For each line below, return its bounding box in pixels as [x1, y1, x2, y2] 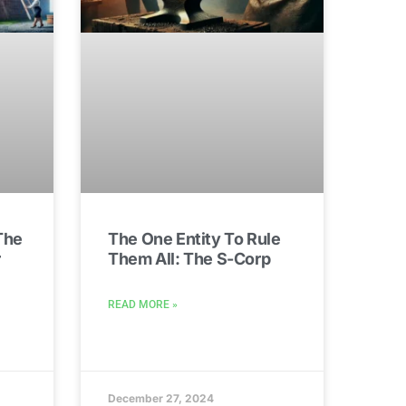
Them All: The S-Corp [108, 248, 271, 268]
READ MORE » [108, 297, 179, 311]
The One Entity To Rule [108, 228, 281, 248]
